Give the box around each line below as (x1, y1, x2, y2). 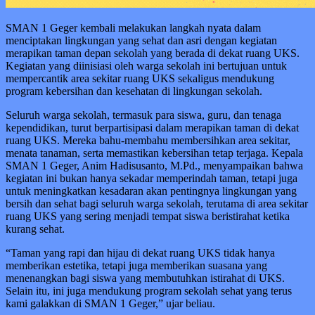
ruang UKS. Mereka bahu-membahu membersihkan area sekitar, (6, 134, 290, 147)
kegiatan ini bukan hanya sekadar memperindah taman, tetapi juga (6, 172, 297, 185)
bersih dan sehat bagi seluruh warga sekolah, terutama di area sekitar (6, 198, 308, 210)
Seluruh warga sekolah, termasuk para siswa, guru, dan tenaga (6, 109, 281, 122)
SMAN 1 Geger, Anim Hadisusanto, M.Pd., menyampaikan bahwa (6, 160, 303, 172)
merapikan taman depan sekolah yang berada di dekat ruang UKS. (6, 47, 300, 60)
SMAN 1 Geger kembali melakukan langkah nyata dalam (6, 22, 261, 34)
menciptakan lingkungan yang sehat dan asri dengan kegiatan (6, 34, 277, 47)
